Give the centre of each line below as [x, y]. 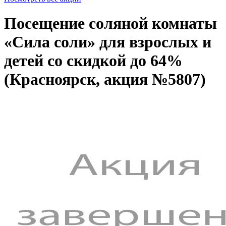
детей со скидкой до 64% [93, 61]
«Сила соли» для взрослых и [108, 42]
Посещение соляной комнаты [110, 23]
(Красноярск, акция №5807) [105, 79]
